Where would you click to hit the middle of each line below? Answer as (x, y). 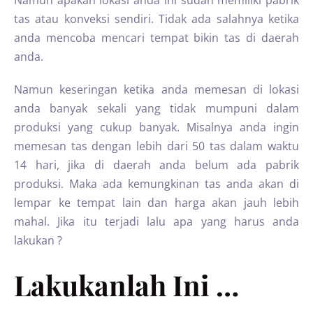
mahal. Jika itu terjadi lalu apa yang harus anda (156, 221)
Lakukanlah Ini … (126, 285)
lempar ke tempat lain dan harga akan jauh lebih (156, 203)
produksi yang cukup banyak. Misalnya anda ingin (156, 127)
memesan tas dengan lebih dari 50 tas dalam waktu (156, 146)
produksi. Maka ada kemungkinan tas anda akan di (156, 184)
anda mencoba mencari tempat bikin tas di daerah (156, 38)
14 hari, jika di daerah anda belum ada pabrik (156, 165)
